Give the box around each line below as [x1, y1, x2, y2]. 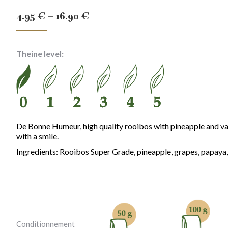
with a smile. [16, 131, 59, 141]
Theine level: [16, 49, 64, 59]
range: [89, 24, 120, 37]
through [89, 54, 129, 68]
